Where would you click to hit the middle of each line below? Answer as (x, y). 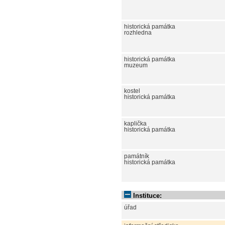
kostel (132, 91)
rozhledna (138, 32)
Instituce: (147, 195)
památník (137, 156)
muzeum (136, 65)
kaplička (135, 123)
